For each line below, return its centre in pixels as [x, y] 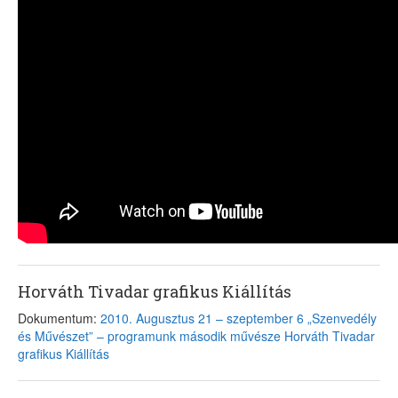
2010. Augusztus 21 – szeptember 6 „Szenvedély [239, 318]
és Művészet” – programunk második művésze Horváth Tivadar [196, 336]
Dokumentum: [59, 318]
